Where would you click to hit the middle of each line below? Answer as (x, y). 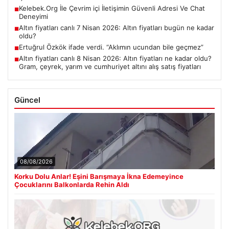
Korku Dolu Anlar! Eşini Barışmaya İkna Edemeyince (99, 176)
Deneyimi (33, 16)
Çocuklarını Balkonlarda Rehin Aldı (72, 184)
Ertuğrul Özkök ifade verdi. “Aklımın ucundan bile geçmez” (111, 47)
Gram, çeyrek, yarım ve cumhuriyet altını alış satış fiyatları (110, 66)
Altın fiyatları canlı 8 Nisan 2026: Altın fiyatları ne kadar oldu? (115, 58)
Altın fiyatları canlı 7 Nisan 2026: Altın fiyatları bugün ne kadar (117, 27)
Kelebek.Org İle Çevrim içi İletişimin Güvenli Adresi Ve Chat (112, 8)
